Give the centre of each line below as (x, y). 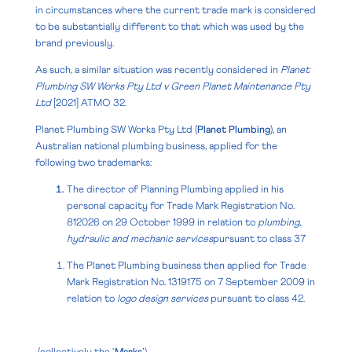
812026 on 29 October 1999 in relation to (162, 222)
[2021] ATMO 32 (88, 103)
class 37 (287, 239)
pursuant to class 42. (256, 299)
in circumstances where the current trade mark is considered (175, 10)
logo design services (162, 299)
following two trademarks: (93, 163)
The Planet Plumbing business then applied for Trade (186, 266)
